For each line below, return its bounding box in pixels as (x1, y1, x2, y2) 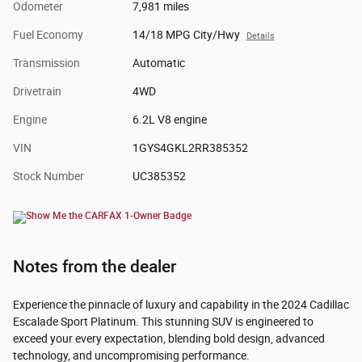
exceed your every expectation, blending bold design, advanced (13, 332, 325, 346)
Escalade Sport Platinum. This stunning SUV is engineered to (13, 315, 314, 329)
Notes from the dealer (13, 256, 176, 277)
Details (246, 31, 275, 42)
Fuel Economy (13, 28, 83, 42)
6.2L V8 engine (132, 113, 207, 127)
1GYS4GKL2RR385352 (132, 141, 248, 155)
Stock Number (13, 170, 84, 183)
